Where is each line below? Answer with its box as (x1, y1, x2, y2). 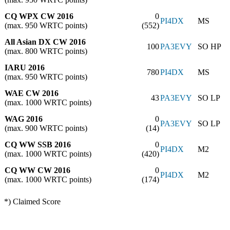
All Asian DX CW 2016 (5, 37, 86, 46)
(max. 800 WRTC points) (5, 46, 87, 55)
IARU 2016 (5, 63, 45, 72)
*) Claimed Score (4, 197, 61, 206)
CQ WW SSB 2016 (5, 140, 71, 149)
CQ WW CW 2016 (5, 165, 70, 175)
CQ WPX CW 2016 (5, 11, 73, 21)
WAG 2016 (5, 114, 43, 123)
